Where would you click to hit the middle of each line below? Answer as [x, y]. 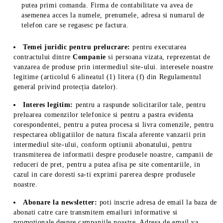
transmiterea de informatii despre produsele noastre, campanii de [113, 155]
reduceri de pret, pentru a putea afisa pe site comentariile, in [107, 165]
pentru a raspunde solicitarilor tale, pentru [139, 105]
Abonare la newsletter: [60, 202]
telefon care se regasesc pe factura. [75, 25]
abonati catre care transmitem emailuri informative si [96, 212]
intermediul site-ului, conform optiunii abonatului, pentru [103, 145]
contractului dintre [43, 57]
